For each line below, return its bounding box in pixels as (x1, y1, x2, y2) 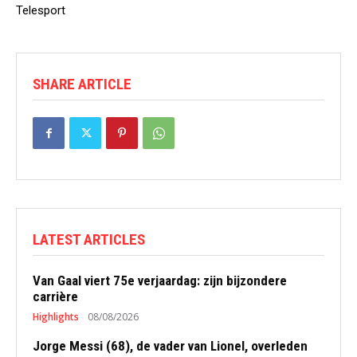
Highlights (33, 310, 79, 324)
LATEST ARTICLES (33, 230, 145, 249)
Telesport (16, 3, 65, 18)
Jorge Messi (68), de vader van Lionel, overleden (33, 338, 308, 354)
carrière (33, 288, 78, 304)
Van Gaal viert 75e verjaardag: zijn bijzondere (33, 273, 287, 288)
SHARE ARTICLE (33, 75, 131, 93)
